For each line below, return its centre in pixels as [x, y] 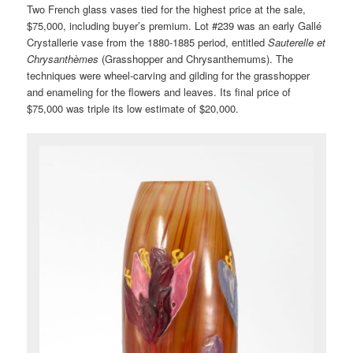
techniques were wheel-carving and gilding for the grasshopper [169, 75]
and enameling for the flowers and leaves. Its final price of [159, 91]
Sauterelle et [297, 42]
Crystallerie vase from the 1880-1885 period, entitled [148, 42]
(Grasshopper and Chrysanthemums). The [196, 58]
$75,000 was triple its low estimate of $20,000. [133, 108]
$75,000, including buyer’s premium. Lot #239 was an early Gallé [175, 25]
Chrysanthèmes [63, 58]
